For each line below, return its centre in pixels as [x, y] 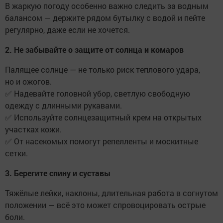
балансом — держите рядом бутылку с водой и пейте [105, 18]
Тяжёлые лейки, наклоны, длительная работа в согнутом [111, 193]
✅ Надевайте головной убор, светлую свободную [98, 93]
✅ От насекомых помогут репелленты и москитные [102, 141]
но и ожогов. [28, 81]
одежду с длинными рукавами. [63, 105]
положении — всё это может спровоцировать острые [105, 205]
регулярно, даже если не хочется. [67, 30]
